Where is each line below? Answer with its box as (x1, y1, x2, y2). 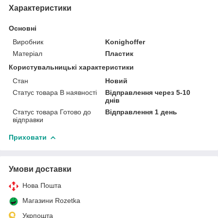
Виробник (13, 37, 43, 46)
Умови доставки (9, 164, 72, 173)
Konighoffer (105, 37, 145, 46)
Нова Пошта (22, 181, 61, 189)
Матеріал (13, 49, 42, 57)
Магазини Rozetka (22, 196, 80, 204)
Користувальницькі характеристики (9, 63, 134, 71)
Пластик (105, 49, 134, 57)
